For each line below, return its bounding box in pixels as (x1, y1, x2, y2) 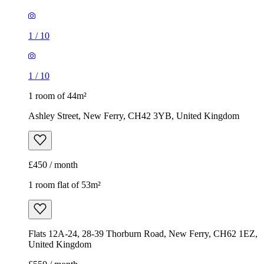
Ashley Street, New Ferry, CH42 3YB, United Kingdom (28, 111, 239, 121)
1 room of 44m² (28, 91, 87, 101)
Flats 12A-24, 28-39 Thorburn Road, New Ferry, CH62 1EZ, (28, 229, 258, 239)
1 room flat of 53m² (28, 180, 101, 190)
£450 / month (28, 160, 78, 170)
